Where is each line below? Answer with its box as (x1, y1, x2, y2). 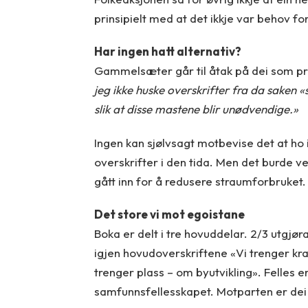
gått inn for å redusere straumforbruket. (93, 173, 306, 188)
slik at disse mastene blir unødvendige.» (93, 102, 298, 117)
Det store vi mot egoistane (93, 207, 245, 222)
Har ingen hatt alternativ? (93, 44, 241, 59)
